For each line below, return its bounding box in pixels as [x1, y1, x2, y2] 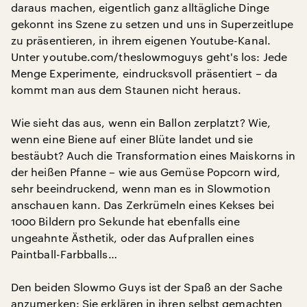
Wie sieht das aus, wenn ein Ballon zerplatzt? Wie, [11, 116, 271, 129]
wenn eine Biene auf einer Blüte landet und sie [11, 132, 253, 145]
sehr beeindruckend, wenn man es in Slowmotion [11, 182, 271, 195]
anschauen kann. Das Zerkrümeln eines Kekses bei [11, 198, 274, 211]
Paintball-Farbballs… [11, 247, 117, 260]
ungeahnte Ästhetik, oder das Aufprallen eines [11, 231, 254, 244]
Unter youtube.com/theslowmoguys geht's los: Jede [11, 50, 287, 63]
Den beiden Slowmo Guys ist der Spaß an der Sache [11, 280, 282, 293]
